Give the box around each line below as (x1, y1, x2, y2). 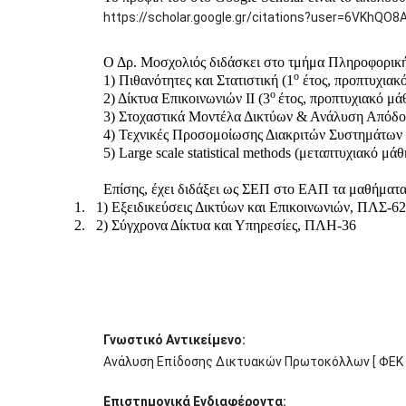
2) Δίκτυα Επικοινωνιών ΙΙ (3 (103, 91, 270, 106)
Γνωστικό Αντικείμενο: (103, 333, 246, 347)
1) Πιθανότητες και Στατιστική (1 (103, 72, 294, 88)
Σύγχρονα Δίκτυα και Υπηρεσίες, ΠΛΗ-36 (111, 217, 363, 233)
